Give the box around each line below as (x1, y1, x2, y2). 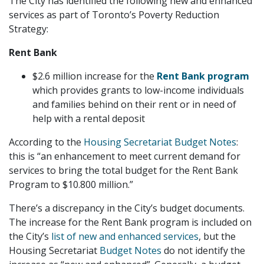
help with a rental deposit (32, 111, 145, 125)
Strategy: (9, 22, 48, 35)
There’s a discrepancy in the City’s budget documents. (9, 201, 245, 214)
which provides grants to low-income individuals (32, 83, 244, 97)
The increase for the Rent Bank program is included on (9, 215, 252, 229)
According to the (9, 135, 84, 148)
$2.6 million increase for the (32, 69, 157, 82)
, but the (199, 229, 236, 243)
